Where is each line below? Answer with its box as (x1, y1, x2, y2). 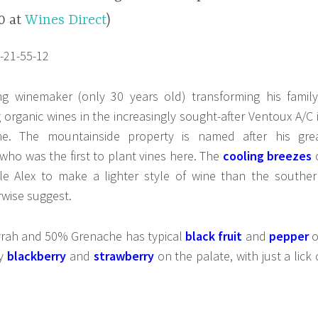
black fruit (185, 227, 243, 244)
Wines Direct (25, 11, 106, 28)
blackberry (7, 247, 67, 264)
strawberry (93, 247, 154, 264)
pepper (268, 227, 309, 244)
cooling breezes (222, 147, 312, 164)
